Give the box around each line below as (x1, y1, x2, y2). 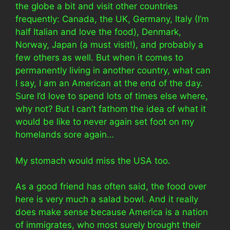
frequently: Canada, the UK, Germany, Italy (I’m (15, 14, 209, 24)
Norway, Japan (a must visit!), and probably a (15, 40, 203, 50)
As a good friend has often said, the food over (15, 181, 206, 191)
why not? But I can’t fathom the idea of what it (15, 104, 206, 114)
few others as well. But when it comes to (15, 52, 183, 63)
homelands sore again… (15, 129, 114, 140)
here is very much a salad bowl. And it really (15, 194, 198, 204)
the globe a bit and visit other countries (15, 1, 178, 11)
